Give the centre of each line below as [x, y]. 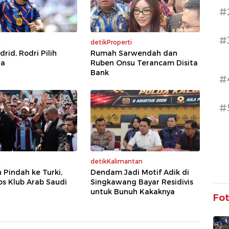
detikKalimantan [117, 162]
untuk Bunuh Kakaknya [133, 192]
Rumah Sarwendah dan [134, 53]
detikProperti [111, 42]
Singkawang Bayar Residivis [142, 182]
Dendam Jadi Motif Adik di [140, 173]
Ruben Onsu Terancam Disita [144, 63]
